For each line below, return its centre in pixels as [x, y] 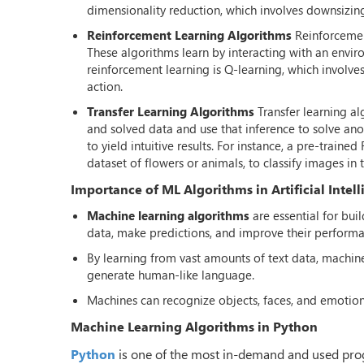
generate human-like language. [171, 274]
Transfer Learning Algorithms [171, 111]
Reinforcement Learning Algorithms [189, 35]
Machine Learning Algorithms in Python [194, 326]
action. [105, 86]
